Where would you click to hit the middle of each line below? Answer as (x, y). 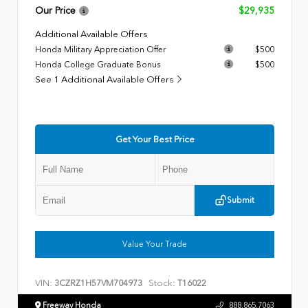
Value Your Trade (155, 244)
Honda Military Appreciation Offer (100, 49)
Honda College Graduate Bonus (98, 64)
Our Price (55, 11)
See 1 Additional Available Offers (106, 79)
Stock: (162, 283)
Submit (241, 200)
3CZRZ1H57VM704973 (98, 283)
